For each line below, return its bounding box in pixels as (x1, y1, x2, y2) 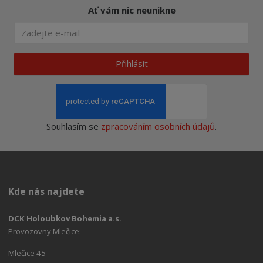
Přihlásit (115, 57, 148, 69)
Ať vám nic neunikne (87, 4, 176, 16)
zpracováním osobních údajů (101, 120, 215, 132)
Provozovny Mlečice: (8, 225, 82, 237)
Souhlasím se (46, 120, 101, 132)
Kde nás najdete (8, 184, 85, 198)
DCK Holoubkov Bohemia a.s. (8, 213, 122, 224)
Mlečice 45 (8, 247, 46, 258)
